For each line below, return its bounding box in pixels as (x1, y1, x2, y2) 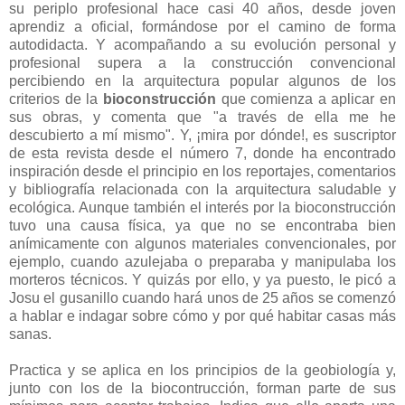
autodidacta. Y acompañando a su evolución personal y (9, 36, 396, 52)
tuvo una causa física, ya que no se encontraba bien (9, 217, 396, 233)
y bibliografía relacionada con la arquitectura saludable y (9, 181, 396, 197)
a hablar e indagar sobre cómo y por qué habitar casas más (9, 307, 396, 324)
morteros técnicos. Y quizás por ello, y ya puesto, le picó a (9, 271, 396, 287)
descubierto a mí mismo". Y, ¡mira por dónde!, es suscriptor (9, 127, 396, 143)
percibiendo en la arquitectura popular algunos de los (9, 72, 396, 89)
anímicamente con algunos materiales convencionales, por (9, 235, 396, 251)
